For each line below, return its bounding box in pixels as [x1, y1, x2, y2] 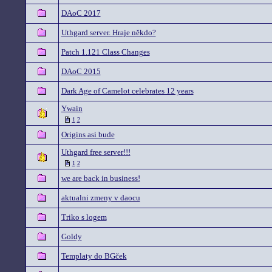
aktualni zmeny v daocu [61, 193, 140, 202]
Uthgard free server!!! [61, 148, 131, 157]
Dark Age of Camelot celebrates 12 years [61, 86, 194, 95]
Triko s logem [61, 212, 107, 222]
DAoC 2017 [61, 8, 101, 18]
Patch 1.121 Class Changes [61, 47, 150, 56]
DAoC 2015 [61, 67, 101, 76]
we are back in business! [61, 174, 140, 183]
